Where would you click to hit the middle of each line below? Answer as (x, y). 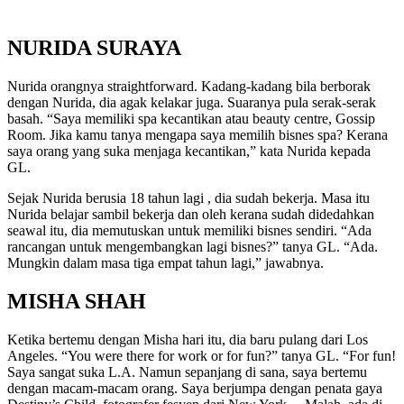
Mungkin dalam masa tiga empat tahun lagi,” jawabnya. (165, 262)
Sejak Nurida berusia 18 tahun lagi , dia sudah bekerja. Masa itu (188, 197)
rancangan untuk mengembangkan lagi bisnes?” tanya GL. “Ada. (193, 246)
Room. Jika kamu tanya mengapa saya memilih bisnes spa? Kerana (197, 134)
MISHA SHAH (77, 301)
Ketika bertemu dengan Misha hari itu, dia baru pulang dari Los (188, 339)
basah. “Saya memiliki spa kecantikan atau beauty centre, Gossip (191, 118)
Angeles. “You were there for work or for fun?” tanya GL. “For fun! (202, 355)
